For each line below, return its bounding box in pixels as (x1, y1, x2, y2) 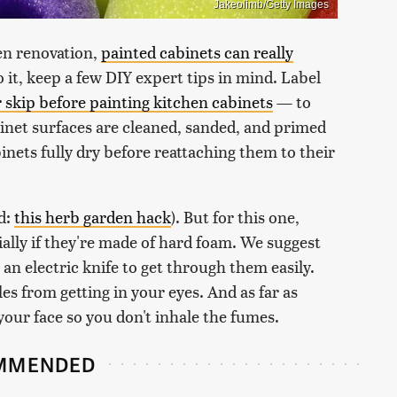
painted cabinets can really (101, 40, 293, 63)
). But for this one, (171, 205, 300, 228)
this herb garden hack (14, 205, 171, 228)
